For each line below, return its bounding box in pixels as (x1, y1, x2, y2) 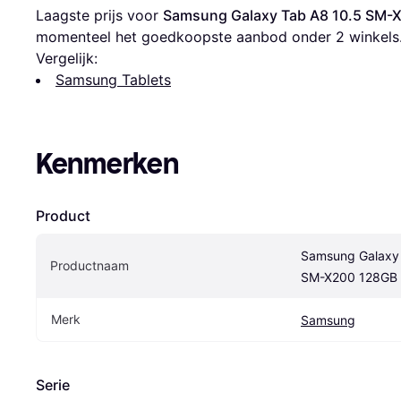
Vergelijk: (36, 49, 98, 68)
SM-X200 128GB (301, 269, 397, 286)
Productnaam (50, 258, 129, 274)
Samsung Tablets (55, 71, 171, 90)
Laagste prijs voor (36, 6, 163, 25)
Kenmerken (36, 147, 179, 182)
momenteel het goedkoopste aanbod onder (36, 28, 336, 47)
